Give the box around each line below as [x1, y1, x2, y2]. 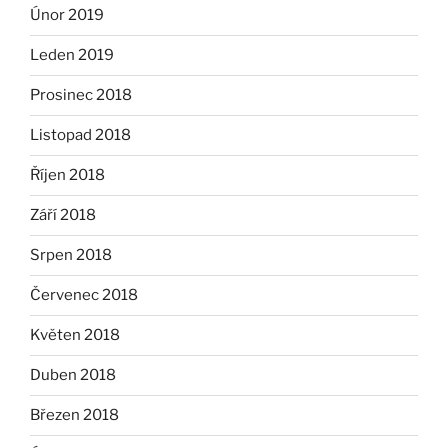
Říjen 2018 [30, 166, 105, 185]
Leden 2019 [30, 46, 114, 65]
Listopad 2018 [30, 126, 131, 145]
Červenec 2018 [30, 286, 138, 305]
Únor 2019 [30, 6, 104, 25]
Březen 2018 [30, 406, 119, 425]
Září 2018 [30, 206, 96, 225]
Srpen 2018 [30, 246, 112, 265]
